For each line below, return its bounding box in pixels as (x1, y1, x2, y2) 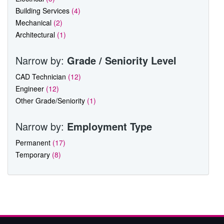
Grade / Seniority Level (67, 52, 176, 67)
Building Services (15, 5, 71, 15)
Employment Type (67, 118, 152, 133)
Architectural (15, 29, 57, 39)
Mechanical (15, 17, 53, 27)
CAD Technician (15, 71, 68, 81)
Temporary (15, 149, 52, 159)
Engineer (15, 83, 46, 93)
